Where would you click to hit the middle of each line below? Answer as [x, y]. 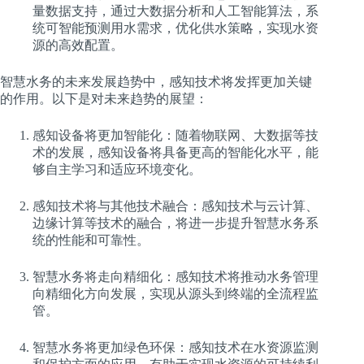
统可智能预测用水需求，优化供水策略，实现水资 [175, 28]
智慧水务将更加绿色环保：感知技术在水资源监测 [175, 347]
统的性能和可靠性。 [91, 240]
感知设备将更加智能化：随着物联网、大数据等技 [175, 135]
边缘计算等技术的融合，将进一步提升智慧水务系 [175, 223]
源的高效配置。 [78, 45]
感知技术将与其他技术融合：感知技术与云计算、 [175, 206]
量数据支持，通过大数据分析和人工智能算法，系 [175, 11]
